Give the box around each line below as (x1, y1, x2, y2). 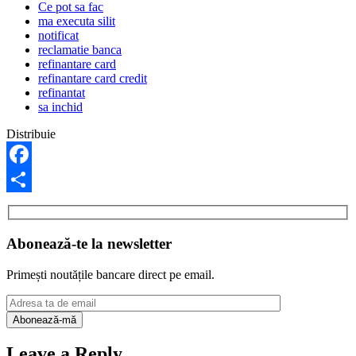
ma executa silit (38, 14, 115, 28)
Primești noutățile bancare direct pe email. (6, 267, 215, 281)
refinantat (38, 85, 85, 99)
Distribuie (6, 126, 56, 141)
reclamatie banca (38, 42, 122, 56)
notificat (38, 28, 79, 42)
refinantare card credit (38, 71, 147, 85)
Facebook (6, 172, 56, 186)
